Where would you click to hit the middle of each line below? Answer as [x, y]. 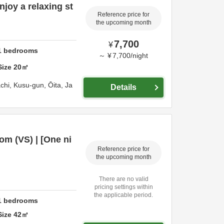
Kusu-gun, [31, 85]
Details [123, 87]
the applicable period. [123, 195]
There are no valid [123, 179]
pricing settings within [123, 187]
